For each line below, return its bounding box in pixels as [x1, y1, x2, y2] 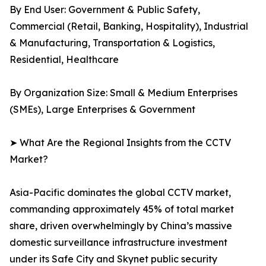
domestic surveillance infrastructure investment [9, 236, 227, 249]
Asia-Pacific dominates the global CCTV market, [9, 186, 231, 199]
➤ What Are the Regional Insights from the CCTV [9, 137, 231, 149]
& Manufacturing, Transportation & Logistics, [9, 37, 215, 49]
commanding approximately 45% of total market [9, 203, 234, 216]
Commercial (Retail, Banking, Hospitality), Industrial [9, 20, 248, 33]
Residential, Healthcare [9, 53, 119, 66]
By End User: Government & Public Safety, [9, 4, 200, 16]
